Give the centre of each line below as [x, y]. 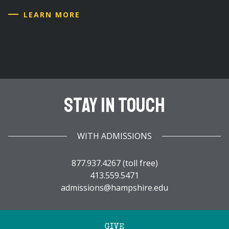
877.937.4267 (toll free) [114, 163]
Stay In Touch [114, 105]
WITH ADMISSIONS [114, 136]
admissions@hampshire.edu [114, 187]
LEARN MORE [52, 14]
